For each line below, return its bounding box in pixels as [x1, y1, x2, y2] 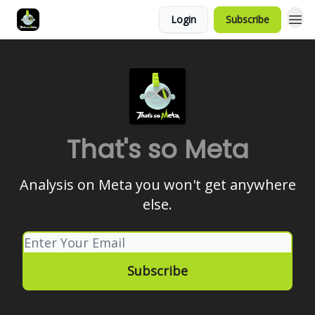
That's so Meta [66, 131, 249, 167]
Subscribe [226, 13, 269, 26]
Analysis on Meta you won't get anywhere [19, 175, 296, 194]
